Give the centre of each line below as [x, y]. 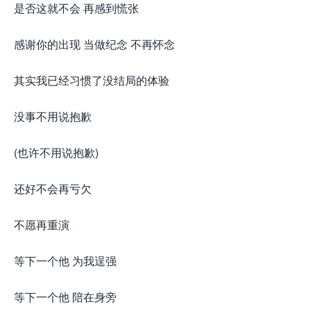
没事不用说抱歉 [53, 116]
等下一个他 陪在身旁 [65, 297]
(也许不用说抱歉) [56, 152]
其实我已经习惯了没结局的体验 [92, 80]
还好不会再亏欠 [53, 188]
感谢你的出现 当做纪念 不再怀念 [94, 44]
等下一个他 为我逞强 [65, 261]
